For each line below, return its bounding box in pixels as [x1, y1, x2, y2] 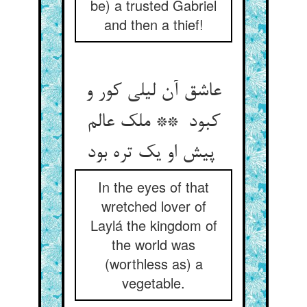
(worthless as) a [104, 254, 203, 273]
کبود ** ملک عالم [87, 112, 220, 134]
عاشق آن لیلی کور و [86, 81, 221, 103]
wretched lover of [101, 196, 206, 216]
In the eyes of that [98, 177, 209, 197]
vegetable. [122, 273, 185, 293]
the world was [112, 234, 195, 254]
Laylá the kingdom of [90, 215, 217, 235]
